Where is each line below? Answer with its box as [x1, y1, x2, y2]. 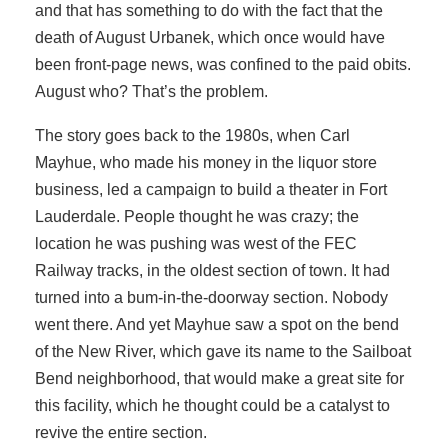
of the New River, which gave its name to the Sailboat [35, 342, 411, 360]
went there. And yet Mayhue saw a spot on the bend [35, 315, 399, 333]
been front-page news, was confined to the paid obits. [35, 55, 411, 73]
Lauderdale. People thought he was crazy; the [35, 207, 359, 225]
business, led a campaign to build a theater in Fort [35, 180, 387, 198]
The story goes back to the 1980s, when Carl [35, 126, 350, 144]
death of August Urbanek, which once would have [35, 28, 385, 46]
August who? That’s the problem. [35, 82, 268, 100]
